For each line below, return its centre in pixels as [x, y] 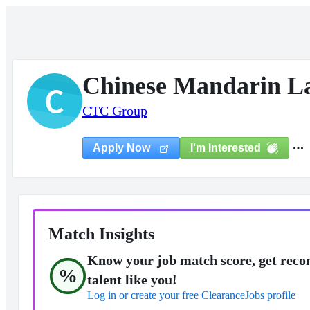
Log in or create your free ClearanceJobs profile [191, 295]
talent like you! [132, 280]
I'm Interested [225, 147]
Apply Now [122, 148]
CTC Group [115, 111]
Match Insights [101, 234]
